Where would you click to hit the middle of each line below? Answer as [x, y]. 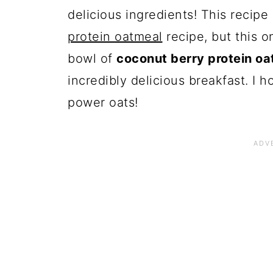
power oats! [103, 102]
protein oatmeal [115, 37]
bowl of [92, 58]
